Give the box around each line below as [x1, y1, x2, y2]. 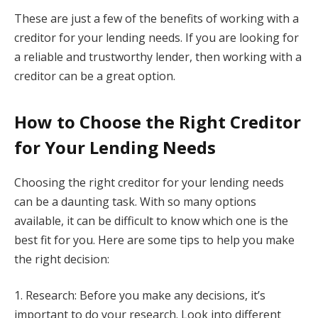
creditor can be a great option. [14, 68, 175, 84]
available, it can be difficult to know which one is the [14, 212, 288, 229]
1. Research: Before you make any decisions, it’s [14, 287, 265, 304]
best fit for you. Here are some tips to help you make [14, 231, 295, 248]
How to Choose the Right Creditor [14, 109, 301, 133]
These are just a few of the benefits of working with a [14, 11, 299, 27]
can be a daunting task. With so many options [14, 193, 256, 209]
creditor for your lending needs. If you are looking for [14, 30, 299, 46]
